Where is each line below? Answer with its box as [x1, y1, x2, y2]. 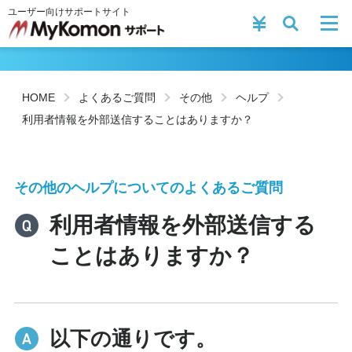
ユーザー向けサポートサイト [8, 6, 130, 17]
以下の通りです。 [49, 327, 216, 350]
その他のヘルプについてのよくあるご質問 [14, 180, 283, 196]
